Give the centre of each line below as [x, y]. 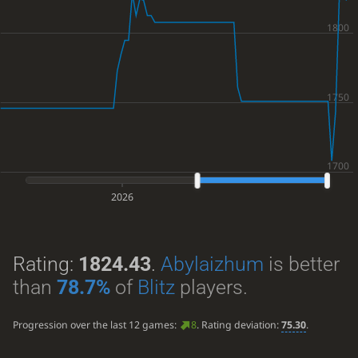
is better [301, 264]
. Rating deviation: [239, 325]
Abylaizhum [212, 264]
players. [211, 287]
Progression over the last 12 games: [95, 325]
